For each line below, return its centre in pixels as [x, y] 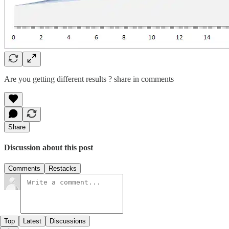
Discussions [68, 221]
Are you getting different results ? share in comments [89, 79]
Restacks [63, 169]
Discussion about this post [49, 147]
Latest [32, 221]
